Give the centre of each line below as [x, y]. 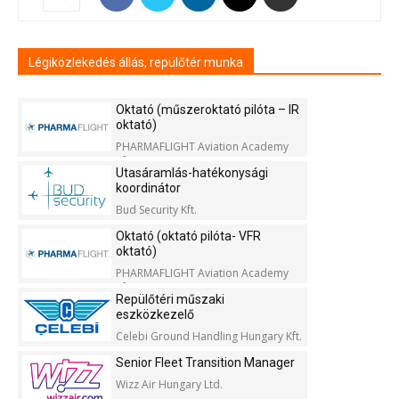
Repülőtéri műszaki [170, 299]
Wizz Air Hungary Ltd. [169, 384]
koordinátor [148, 188]
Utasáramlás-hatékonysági [192, 173]
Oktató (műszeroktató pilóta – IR [208, 110]
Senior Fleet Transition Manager [205, 362]
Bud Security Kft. [156, 210]
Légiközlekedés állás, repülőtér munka [136, 62]
